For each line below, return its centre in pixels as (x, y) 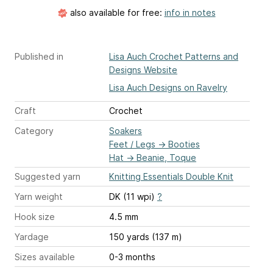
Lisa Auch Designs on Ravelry (168, 88)
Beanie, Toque (166, 158)
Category (34, 131)
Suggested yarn (48, 177)
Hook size (35, 217)
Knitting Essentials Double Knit (171, 177)
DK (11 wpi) (133, 197)
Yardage (32, 237)
